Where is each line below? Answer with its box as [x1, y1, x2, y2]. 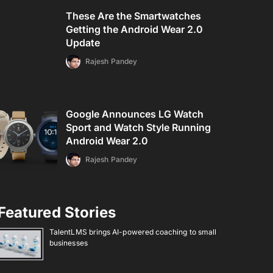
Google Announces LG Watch [66, 108, 204, 120]
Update [66, 37, 101, 49]
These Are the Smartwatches [66, 10, 202, 22]
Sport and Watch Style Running [66, 121, 211, 133]
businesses [49, 238, 88, 247]
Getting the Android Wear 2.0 [66, 23, 204, 35]
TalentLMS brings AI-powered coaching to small [49, 227, 217, 236]
